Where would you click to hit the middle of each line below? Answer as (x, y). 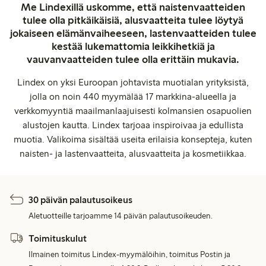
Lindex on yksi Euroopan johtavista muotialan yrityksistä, (133, 82)
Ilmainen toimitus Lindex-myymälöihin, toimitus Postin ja (130, 255)
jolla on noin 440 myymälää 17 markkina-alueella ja (133, 96)
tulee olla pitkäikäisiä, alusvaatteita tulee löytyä (133, 20)
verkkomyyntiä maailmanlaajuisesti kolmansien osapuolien (133, 110)
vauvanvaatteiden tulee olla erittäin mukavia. (133, 59)
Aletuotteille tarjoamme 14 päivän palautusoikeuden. (121, 216)
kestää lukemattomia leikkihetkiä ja (133, 46)
